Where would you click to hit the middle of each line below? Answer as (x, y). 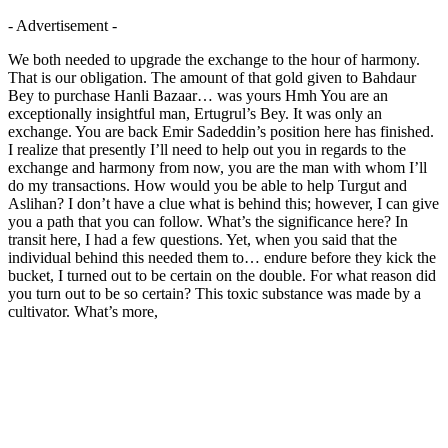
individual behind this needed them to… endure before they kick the (222, 257)
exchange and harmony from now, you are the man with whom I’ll (217, 167)
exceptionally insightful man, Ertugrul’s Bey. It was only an (195, 113)
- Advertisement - (62, 25)
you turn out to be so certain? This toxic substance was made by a (214, 293)
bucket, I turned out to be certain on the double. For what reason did (222, 275)
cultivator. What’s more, (83, 311)
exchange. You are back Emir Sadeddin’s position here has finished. (221, 131)
